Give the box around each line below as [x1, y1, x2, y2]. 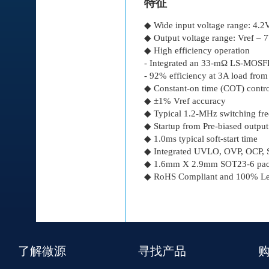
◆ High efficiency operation [144, 45, 250, 55]
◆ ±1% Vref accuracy [144, 95, 226, 106]
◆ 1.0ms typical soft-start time [144, 133, 258, 144]
